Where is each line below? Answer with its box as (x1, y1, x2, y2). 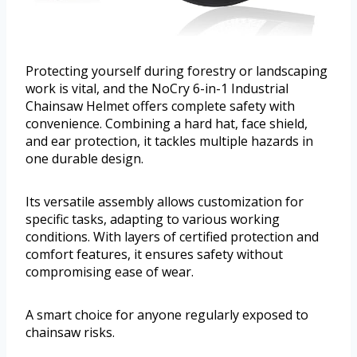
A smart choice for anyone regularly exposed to (25, 305, 308, 324)
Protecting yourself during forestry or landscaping (25, 61, 328, 80)
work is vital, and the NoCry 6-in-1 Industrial (25, 79, 288, 97)
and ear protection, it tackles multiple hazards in (25, 131, 313, 150)
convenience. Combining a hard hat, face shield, (25, 114, 308, 132)
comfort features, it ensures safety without (25, 245, 283, 263)
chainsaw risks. (25, 323, 115, 341)
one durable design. (25, 149, 143, 167)
